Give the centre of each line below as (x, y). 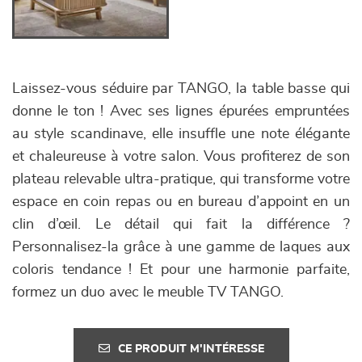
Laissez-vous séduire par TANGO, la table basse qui (181, 89)
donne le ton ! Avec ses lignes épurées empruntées (181, 112)
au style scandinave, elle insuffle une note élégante (181, 134)
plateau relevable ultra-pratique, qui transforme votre (181, 179)
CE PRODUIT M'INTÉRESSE (191, 349)
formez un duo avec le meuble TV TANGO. (148, 293)
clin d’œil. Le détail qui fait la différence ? (181, 225)
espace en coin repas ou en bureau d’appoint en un (181, 202)
